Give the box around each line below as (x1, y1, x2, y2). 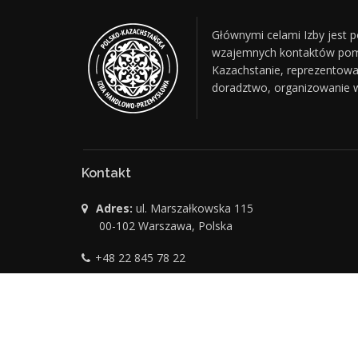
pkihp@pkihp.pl (135, 282, 214, 298)
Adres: (96, 201, 133, 217)
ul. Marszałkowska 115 (133, 201, 253, 217)
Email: (101, 282, 135, 298)
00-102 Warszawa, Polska (99, 218, 233, 234)
